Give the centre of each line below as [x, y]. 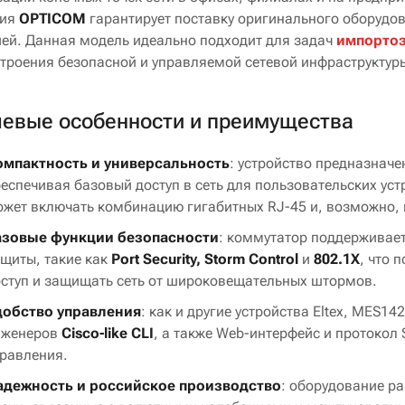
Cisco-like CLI [108, 334]
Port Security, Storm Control [205, 259]
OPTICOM [53, 19]
